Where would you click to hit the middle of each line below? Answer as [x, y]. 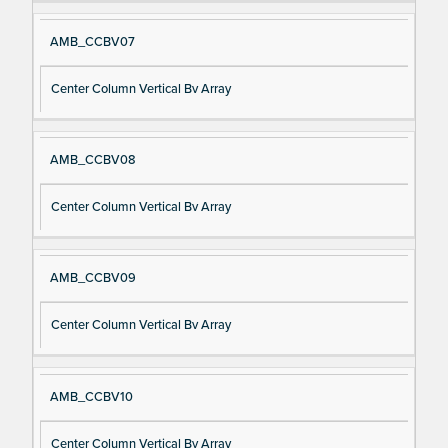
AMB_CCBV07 [92, 42]
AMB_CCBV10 [91, 396]
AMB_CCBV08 [92, 160]
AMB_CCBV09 [92, 278]
